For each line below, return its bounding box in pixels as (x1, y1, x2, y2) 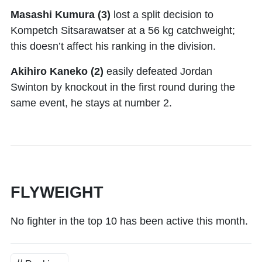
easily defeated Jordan (104, 65, 212, 77)
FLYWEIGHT (11, 183, 104, 201)
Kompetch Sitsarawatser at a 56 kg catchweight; (11, 24, 235, 36)
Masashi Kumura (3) (11, 8, 111, 20)
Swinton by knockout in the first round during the (11, 81, 235, 93)
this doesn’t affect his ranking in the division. (11, 40, 219, 52)
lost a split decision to (111, 8, 213, 20)
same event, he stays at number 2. (11, 96, 172, 109)
